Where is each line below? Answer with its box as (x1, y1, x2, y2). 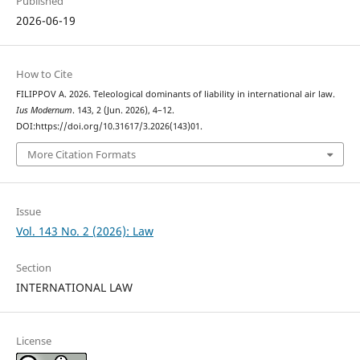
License (15, 333, 51, 349)
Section (15, 260, 51, 276)
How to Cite (15, 66, 72, 81)
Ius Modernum (15, 104, 72, 116)
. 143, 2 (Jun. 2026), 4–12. (72, 104, 174, 116)
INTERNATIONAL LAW (15, 280, 133, 296)
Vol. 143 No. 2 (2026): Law (15, 223, 153, 239)
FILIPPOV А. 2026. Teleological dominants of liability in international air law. (15, 88, 335, 100)
